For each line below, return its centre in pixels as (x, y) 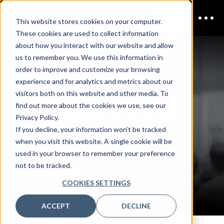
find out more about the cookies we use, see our (90, 105)
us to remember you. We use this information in (89, 57)
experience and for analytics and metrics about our (94, 81)
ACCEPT (55, 206)
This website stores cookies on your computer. (88, 21)
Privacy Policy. (37, 117)
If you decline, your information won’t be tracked (90, 129)
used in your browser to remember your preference (95, 153)
